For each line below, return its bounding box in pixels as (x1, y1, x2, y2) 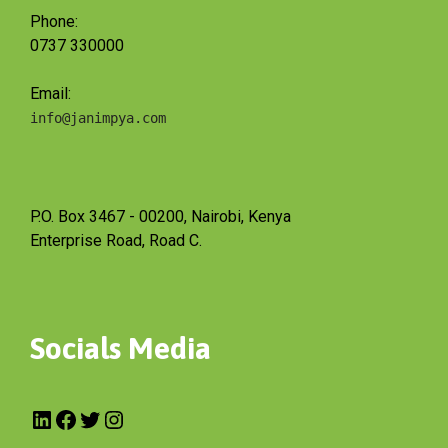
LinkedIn (29, 404, 122, 433)
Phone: (30, 12, 78, 31)
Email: (30, 84, 71, 103)
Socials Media (30, 331, 211, 365)
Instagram (101, 404, 212, 433)
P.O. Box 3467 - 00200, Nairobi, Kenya (30, 207, 291, 226)
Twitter (77, 404, 152, 433)
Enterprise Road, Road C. (30, 231, 202, 250)
